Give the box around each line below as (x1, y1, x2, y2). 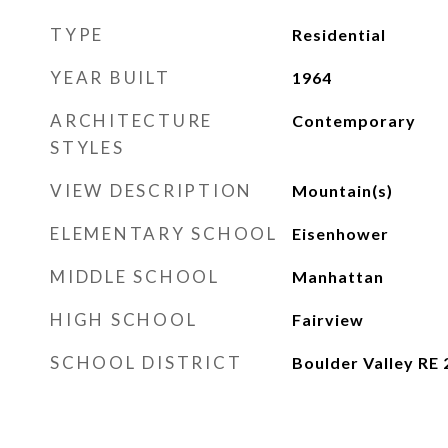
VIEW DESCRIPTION (50, 180, 253, 201)
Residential (291, 25, 386, 44)
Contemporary (291, 111, 416, 130)
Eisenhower (291, 224, 389, 243)
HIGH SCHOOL (50, 309, 198, 330)
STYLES (50, 137, 125, 158)
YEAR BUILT (50, 67, 171, 88)
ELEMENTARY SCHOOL (50, 223, 278, 244)
